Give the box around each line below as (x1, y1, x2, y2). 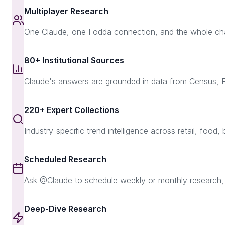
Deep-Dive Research (24, 203, 106, 214)
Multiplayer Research (24, 6, 108, 16)
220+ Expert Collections (24, 104, 119, 115)
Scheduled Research (24, 154, 106, 165)
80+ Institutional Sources (24, 55, 124, 66)
